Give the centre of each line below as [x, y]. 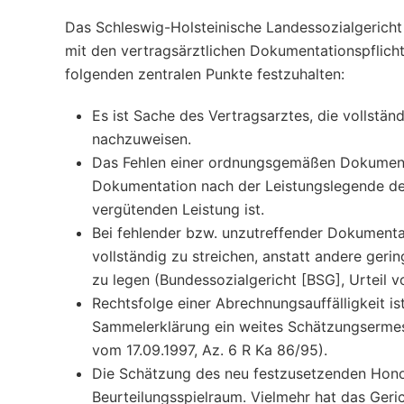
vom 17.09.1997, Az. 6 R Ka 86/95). [210, 350]
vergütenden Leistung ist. [178, 209]
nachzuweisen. [142, 139]
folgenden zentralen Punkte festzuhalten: [205, 74]
